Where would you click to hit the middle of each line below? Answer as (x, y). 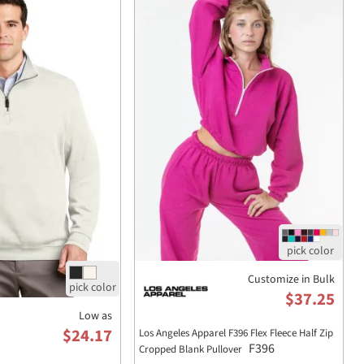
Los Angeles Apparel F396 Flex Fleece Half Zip (236, 333)
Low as (95, 316)
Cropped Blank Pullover (192, 349)
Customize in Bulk (291, 279)
